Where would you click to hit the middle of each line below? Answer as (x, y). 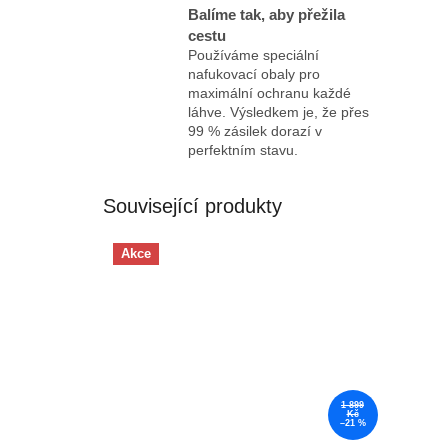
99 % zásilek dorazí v (255, 130)
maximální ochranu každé (269, 92)
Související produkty (192, 205)
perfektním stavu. (243, 149)
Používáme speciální (253, 54)
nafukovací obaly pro (254, 73)
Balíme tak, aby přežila (266, 14)
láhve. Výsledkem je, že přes (278, 111)
